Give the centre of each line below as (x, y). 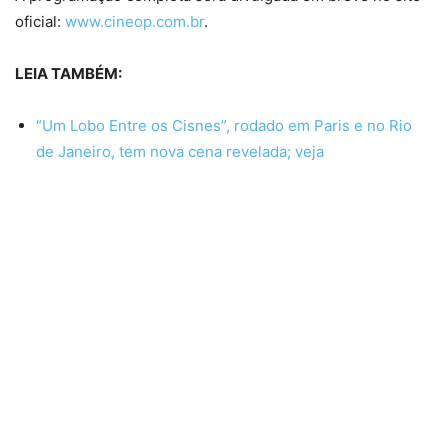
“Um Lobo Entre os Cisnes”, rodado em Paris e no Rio (224, 125)
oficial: (40, 21)
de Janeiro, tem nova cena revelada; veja (180, 151)
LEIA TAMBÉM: (68, 73)
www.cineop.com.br (134, 21)
